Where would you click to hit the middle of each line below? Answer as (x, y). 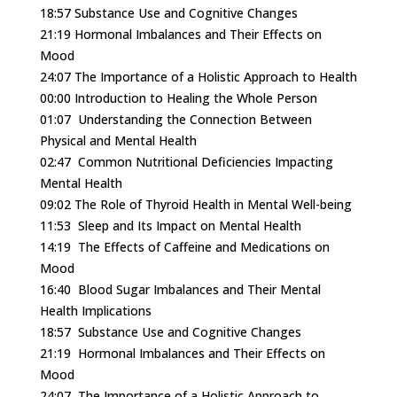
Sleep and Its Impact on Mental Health (189, 226)
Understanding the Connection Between (195, 120)
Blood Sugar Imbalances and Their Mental (199, 290)
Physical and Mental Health (118, 141)
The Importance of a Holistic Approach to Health (215, 77)
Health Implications (95, 311)
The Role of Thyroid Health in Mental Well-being (213, 205)
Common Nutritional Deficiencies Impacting (205, 162)
